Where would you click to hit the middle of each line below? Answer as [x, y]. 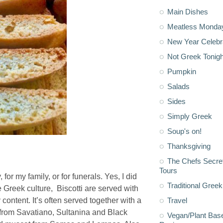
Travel [177, 201]
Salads [178, 87]
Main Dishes [188, 12]
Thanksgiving [189, 146]
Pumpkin [182, 72]
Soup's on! [184, 131]
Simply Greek [190, 116]
